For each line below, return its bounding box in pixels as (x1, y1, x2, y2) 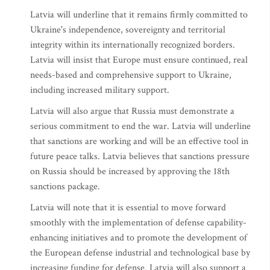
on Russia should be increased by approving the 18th (30, 165, 230, 178)
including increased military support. (30, 84, 169, 96)
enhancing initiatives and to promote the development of (30, 231, 247, 244)
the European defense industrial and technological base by (30, 246, 250, 259)
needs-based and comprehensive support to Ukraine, (30, 69, 231, 81)
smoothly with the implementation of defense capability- (30, 216, 246, 229)
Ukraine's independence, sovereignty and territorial (30, 24, 225, 36)
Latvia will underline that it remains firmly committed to (30, 8, 248, 21)
